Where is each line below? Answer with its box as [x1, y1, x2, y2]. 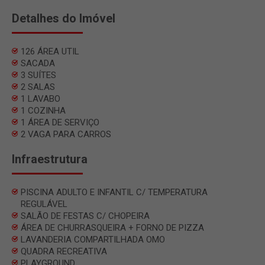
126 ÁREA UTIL [21, 46, 79, 57]
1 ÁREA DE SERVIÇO [21, 117, 99, 128]
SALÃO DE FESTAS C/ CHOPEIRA [21, 210, 150, 221]
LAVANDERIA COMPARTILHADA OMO [21, 234, 165, 245]
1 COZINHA [21, 105, 66, 116]
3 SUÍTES [21, 69, 56, 80]
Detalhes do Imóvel [12, 11, 115, 25]
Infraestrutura [12, 151, 88, 166]
